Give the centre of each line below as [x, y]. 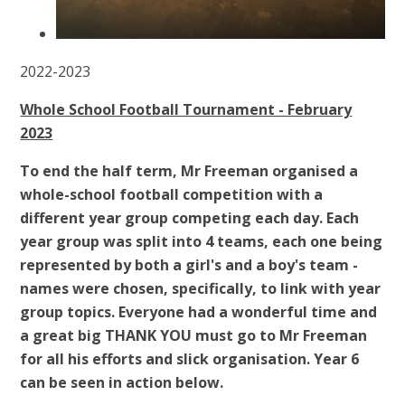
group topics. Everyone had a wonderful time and [199, 311]
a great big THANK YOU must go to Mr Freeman [194, 335]
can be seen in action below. [122, 382]
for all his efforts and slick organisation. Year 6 [190, 358]
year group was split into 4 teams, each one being [202, 241]
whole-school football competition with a [172, 194]
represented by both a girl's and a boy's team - [189, 264]
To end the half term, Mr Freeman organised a [189, 170]
